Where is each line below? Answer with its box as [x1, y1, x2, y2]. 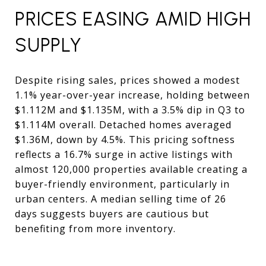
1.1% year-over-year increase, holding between [15, 88, 250, 102]
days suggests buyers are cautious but [15, 207, 209, 220]
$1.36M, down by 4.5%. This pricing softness [15, 132, 235, 146]
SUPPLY [15, 33, 82, 56]
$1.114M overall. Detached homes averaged [15, 118, 232, 131]
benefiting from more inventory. [15, 221, 176, 235]
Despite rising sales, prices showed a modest [15, 73, 240, 87]
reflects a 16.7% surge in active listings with [15, 147, 233, 161]
